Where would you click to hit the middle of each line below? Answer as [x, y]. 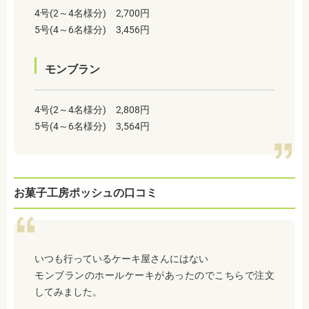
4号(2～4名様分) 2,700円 [92, 13]
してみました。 [68, 292]
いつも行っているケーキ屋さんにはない [121, 259]
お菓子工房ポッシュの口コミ [86, 193]
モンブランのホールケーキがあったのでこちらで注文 [154, 276]
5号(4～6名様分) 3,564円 [92, 127]
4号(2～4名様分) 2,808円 [92, 110]
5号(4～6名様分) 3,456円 [92, 30]
